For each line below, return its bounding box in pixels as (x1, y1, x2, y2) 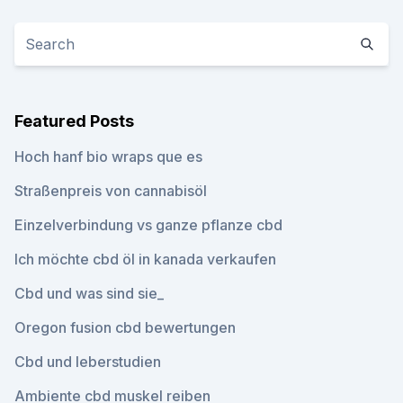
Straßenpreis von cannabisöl (14, 182, 207, 200)
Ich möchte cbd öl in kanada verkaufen (14, 250, 276, 268)
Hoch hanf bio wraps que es (14, 148, 202, 166)
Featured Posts (14, 112, 134, 130)
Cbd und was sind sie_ (14, 284, 164, 302)
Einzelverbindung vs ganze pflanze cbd (14, 216, 282, 234)
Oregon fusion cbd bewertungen (14, 318, 236, 336)
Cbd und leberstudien (14, 353, 161, 371)
